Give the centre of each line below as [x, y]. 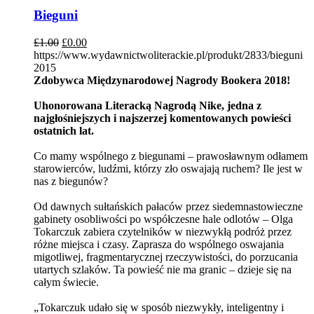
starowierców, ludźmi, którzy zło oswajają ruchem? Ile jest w [168, 168]
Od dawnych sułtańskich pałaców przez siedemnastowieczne [168, 206]
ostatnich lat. [65, 130]
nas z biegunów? [71, 181]
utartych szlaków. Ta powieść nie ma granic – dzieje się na [163, 269]
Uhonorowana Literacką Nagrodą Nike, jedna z [148, 105]
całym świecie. [66, 282]
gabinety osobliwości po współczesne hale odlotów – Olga [163, 219]
